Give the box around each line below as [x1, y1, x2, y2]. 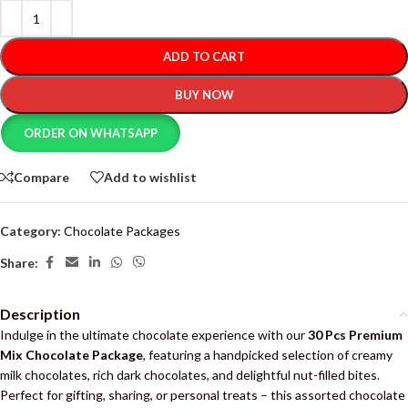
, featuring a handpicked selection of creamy [143, 347, 393, 362]
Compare [14, 168, 69, 185]
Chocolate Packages [64, 223, 180, 239]
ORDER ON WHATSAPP [24, 126, 158, 140]
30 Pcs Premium [308, 327, 403, 342]
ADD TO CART [163, 49, 245, 64]
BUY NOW [174, 87, 234, 102]
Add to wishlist [104, 168, 197, 185]
